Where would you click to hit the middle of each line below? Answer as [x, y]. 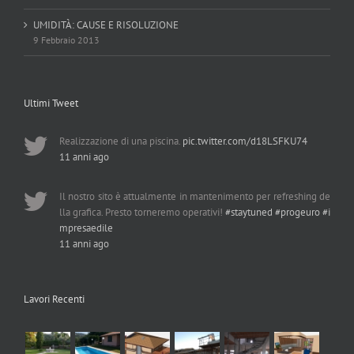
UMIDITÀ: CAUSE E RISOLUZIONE [106, 25]
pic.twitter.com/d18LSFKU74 [245, 141]
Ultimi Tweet [51, 104]
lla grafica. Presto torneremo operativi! [142, 213]
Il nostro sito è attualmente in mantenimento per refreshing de [195, 197]
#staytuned [249, 213]
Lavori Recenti [54, 299]
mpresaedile [86, 228]
